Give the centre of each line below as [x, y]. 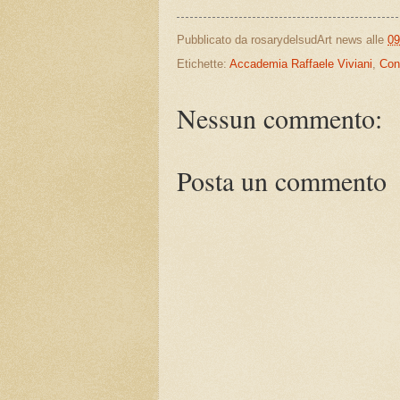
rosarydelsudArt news [307, 40]
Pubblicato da [214, 40]
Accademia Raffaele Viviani [301, 64]
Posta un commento [282, 181]
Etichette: [203, 64]
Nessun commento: [279, 118]
